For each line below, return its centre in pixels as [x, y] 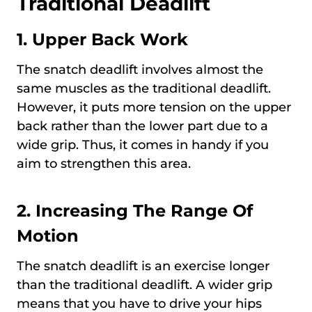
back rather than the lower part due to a [142, 126]
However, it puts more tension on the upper [154, 107]
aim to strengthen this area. [104, 163]
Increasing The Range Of [144, 210]
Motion [48, 235]
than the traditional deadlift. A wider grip [145, 284]
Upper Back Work [110, 39]
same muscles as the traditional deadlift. [144, 88]
